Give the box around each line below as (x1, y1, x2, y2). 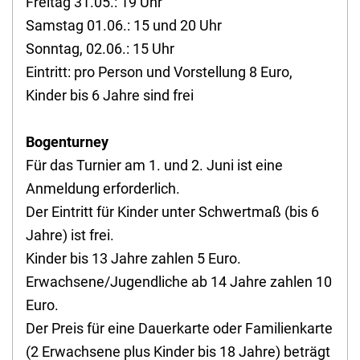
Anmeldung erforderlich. (26, 180, 180, 198)
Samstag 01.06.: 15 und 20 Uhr (26, 17, 222, 35)
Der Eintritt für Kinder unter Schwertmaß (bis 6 (26, 203, 319, 221)
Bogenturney (26, 133, 108, 151)
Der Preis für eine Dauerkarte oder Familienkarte (26, 320, 333, 337)
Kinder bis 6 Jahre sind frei (26, 87, 194, 104)
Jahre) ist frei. (26, 227, 114, 244)
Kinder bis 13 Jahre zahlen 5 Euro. (26, 250, 241, 268)
